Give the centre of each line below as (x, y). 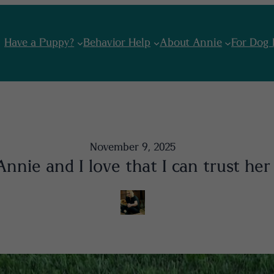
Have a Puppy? (39, 43)
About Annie (191, 43)
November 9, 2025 (132, 147)
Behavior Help (117, 43)
